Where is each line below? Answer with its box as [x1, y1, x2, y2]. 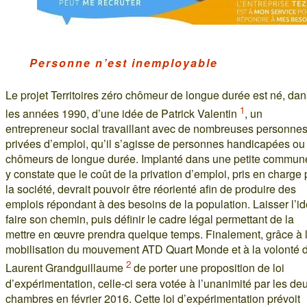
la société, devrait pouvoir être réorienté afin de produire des [5, 181, 296, 197]
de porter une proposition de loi [131, 260, 284, 276]
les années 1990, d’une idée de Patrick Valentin [5, 106, 240, 122]
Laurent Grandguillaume [5, 260, 126, 276]
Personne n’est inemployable [29, 55, 218, 71]
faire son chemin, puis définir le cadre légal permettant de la [5, 211, 294, 228]
